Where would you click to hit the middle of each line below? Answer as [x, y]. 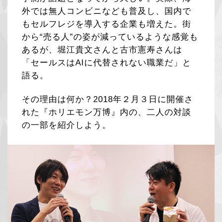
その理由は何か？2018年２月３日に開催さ [108, 99]
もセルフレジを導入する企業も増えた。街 [107, 24]
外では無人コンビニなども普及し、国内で [107, 11]
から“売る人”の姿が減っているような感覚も [110, 37]
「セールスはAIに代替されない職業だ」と [107, 63]
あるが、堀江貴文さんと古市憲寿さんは [102, 50]
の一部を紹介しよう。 [67, 125]
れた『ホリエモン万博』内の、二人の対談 [107, 112]
